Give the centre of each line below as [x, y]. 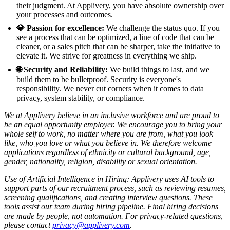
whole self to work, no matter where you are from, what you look [109, 133]
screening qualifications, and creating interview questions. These [108, 197]
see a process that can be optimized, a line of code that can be [115, 37]
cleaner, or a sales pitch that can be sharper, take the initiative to [118, 46]
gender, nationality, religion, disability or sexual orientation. [101, 161]
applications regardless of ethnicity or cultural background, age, [108, 152]
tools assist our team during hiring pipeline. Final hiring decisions [111, 206]
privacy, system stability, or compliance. [81, 98]
